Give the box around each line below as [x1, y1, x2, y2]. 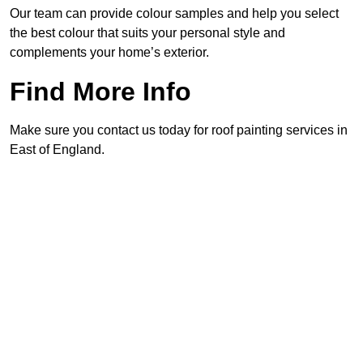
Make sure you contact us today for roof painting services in [10, 123, 348, 138]
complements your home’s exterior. [10, 45, 209, 60]
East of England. [10, 143, 105, 157]
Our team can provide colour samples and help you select [10, 6, 339, 21]
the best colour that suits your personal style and [10, 26, 285, 41]
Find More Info [10, 77, 191, 107]
